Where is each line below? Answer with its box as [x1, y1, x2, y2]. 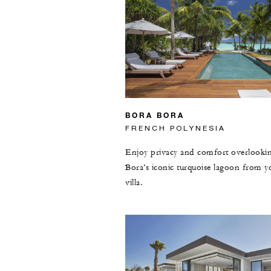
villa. [125, 177, 142, 188]
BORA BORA [125, 109, 184, 120]
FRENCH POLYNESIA [125, 123, 226, 132]
